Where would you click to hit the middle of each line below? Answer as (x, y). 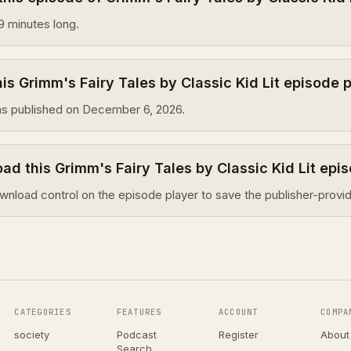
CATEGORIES (43, 312)
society (32, 335)
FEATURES (139, 312)
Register (238, 335)
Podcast (136, 335)
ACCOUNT (238, 312)
